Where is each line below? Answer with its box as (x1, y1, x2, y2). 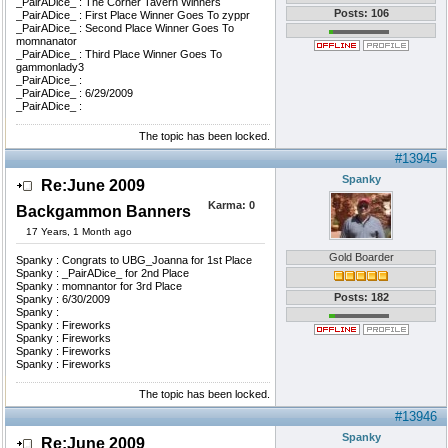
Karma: (208, 199, 246, 211)
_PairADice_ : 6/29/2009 (16, 87, 133, 99)
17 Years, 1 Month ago (26, 226, 132, 237)
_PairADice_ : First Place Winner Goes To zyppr (16, 9, 250, 21)
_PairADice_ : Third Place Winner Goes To (16, 48, 222, 60)
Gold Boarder (328, 251, 394, 263)
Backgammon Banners (16, 203, 191, 220)
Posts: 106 (333, 7, 389, 19)
